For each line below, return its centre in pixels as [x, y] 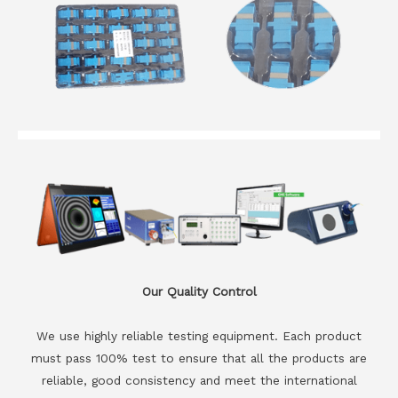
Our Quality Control [199, 291]
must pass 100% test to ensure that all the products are [199, 358]
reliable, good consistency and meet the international [199, 380]
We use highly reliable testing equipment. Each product [199, 335]
